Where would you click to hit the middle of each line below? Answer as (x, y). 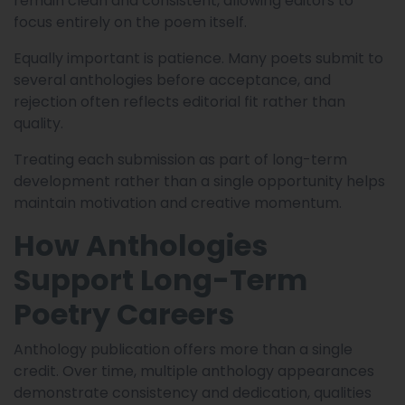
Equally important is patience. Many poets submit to (198, 59)
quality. (38, 124)
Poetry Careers (124, 315)
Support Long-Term (160, 280)
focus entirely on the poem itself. (130, 23)
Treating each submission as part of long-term (180, 160)
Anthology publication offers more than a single (183, 350)
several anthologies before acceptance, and (172, 80)
